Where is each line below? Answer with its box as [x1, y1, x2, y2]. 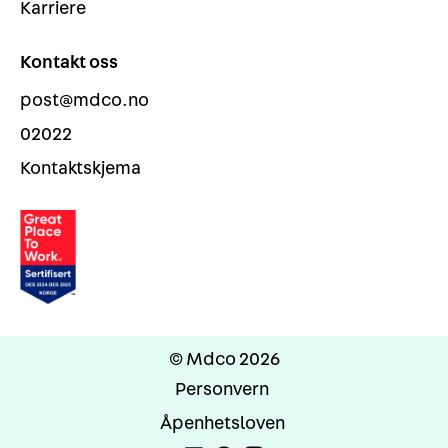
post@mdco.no [20, 91, 149, 111]
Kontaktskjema [20, 159, 141, 179]
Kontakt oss [20, 53, 118, 73]
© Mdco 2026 [168, 350, 280, 370]
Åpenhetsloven [159, 414, 285, 434]
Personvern [175, 380, 269, 400]
